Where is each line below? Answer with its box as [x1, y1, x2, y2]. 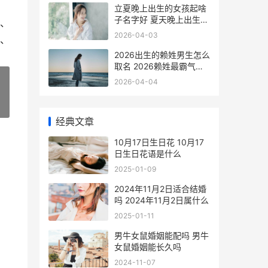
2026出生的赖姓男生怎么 [114, 50, 210, 60]
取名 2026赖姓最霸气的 [114, 61, 204, 71]
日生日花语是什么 [114, 148, 181, 159]
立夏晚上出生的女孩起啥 [114, 3, 206, 13]
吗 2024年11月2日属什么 [114, 195, 209, 205]
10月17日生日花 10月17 [114, 137, 204, 147]
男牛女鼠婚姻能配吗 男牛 [114, 230, 209, 240]
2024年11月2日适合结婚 [114, 184, 206, 194]
